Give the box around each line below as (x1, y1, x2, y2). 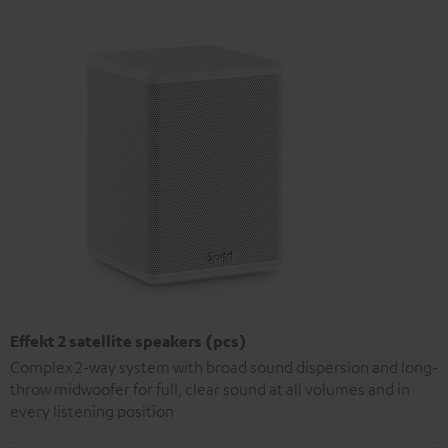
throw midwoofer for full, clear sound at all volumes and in (10, 378, 410, 399)
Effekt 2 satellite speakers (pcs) (10, 330, 247, 351)
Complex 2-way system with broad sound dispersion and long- (10, 356, 438, 377)
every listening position (10, 400, 174, 421)
